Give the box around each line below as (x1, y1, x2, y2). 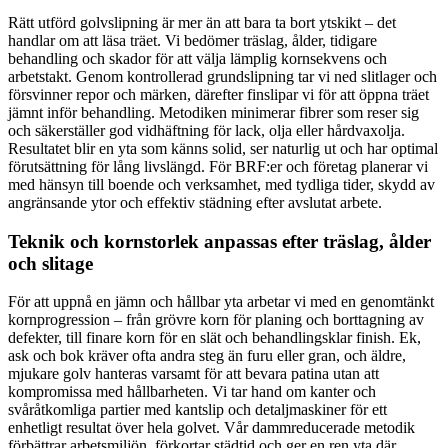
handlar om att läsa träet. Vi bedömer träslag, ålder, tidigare (8, 31, 377, 49)
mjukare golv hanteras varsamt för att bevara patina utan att (8, 365, 379, 383)
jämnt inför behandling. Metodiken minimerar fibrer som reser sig (8, 103, 419, 121)
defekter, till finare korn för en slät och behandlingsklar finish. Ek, (8, 329, 421, 347)
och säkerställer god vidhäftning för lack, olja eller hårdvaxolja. (8, 121, 405, 139)
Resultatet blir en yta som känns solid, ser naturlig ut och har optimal (8, 139, 438, 157)
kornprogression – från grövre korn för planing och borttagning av (8, 311, 424, 329)
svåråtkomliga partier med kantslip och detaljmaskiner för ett (8, 401, 387, 419)
